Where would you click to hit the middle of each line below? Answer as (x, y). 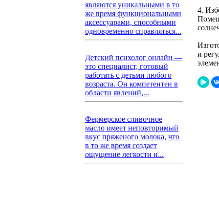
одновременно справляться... (133, 31)
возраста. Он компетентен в (131, 84)
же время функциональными (133, 13)
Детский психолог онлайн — (134, 57)
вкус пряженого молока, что (132, 137)
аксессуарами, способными (131, 22)
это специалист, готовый (127, 66)
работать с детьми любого (128, 75)
